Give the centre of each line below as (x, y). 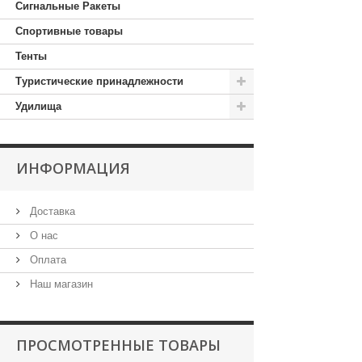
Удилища (38, 106)
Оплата (46, 260)
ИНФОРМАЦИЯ (73, 168)
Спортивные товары (69, 31)
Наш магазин (60, 284)
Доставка (51, 211)
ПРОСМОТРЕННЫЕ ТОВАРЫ (118, 345)
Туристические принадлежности (99, 81)
